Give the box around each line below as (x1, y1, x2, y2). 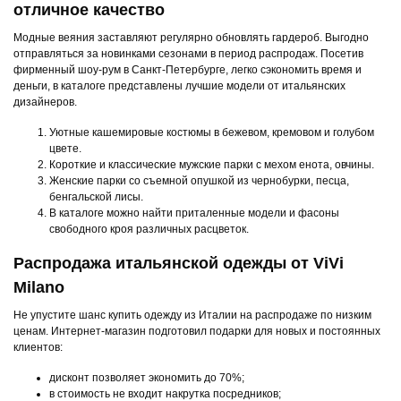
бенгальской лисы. (49, 191, 143, 204)
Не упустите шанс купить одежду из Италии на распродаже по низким (13, 309, 371, 322)
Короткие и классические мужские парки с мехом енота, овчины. (49, 158, 374, 172)
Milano (13, 278, 64, 297)
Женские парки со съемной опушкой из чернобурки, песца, (49, 175, 349, 188)
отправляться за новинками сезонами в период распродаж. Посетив (13, 47, 363, 61)
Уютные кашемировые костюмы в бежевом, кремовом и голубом (49, 126, 374, 140)
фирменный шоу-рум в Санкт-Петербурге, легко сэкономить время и (13, 64, 362, 77)
